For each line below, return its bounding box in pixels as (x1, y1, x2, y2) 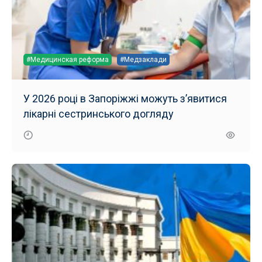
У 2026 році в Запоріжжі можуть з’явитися (23, 92, 227, 105)
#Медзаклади (120, 56, 167, 64)
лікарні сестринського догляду (23, 108, 174, 120)
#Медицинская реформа (26, 56, 109, 64)
